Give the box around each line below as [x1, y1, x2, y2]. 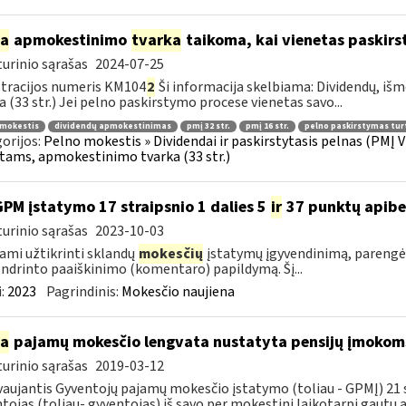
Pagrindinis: [45, 282, 121, 302]
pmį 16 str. [245, 120, 289, 132]
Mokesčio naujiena [121, 282, 235, 302]
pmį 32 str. [186, 120, 230, 132]
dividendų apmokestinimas [53, 120, 171, 132]
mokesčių [138, 244, 203, 264]
